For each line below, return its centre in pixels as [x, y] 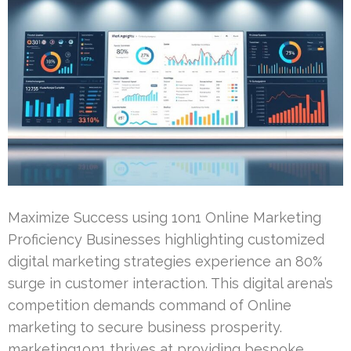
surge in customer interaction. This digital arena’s [170, 283]
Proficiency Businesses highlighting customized [166, 239]
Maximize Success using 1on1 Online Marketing [165, 217]
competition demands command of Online [150, 305]
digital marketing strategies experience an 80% [165, 261]
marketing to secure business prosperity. [145, 327]
